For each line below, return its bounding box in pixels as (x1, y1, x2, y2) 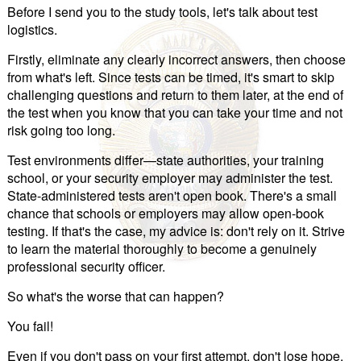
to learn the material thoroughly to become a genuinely (6, 239, 317, 259)
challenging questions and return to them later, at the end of (6, 85, 343, 105)
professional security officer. (6, 257, 165, 276)
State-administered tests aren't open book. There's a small (6, 186, 337, 205)
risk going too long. (6, 121, 115, 140)
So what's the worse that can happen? (6, 287, 224, 306)
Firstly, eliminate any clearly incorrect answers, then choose (6, 50, 346, 69)
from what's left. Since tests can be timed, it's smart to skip (6, 68, 334, 87)
